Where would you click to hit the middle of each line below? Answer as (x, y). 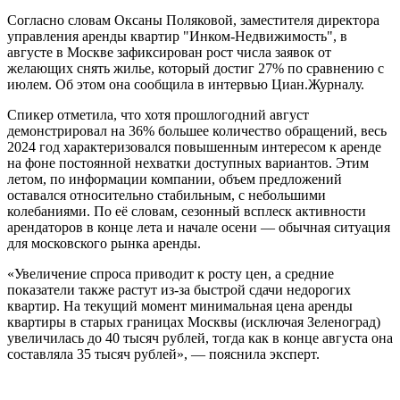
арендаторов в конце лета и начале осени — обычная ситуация (199, 227)
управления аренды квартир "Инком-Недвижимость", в (177, 36)
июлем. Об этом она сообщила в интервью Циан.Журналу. (186, 84)
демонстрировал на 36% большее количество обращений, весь (197, 130)
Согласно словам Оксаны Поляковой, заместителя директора (193, 20)
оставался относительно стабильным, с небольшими (167, 195)
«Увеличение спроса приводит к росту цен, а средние (171, 273)
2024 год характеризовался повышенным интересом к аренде (194, 146)
